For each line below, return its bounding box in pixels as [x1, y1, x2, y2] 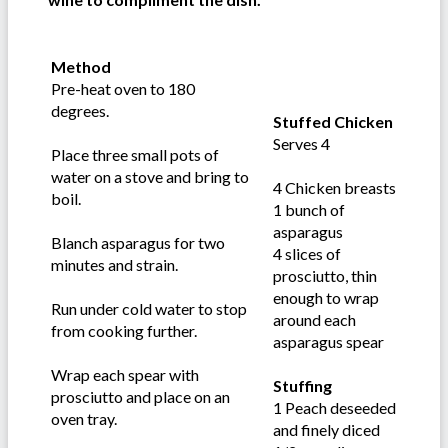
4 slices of [273, 244, 341, 264]
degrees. [51, 101, 109, 121]
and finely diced [273, 420, 380, 440]
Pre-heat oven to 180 [51, 79, 195, 99]
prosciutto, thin [273, 266, 377, 286]
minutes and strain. [51, 255, 178, 275]
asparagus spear [273, 332, 384, 352]
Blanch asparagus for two [51, 233, 225, 253]
